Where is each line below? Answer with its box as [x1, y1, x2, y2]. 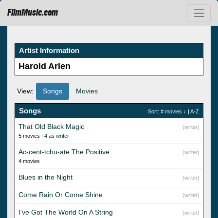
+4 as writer [41, 132, 69, 139]
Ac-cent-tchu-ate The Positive [18, 147, 109, 156]
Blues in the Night [18, 173, 73, 181]
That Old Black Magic [18, 122, 84, 130]
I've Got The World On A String [18, 208, 113, 216]
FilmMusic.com [7, 7, 58, 19]
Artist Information [19, 46, 79, 54]
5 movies [18, 132, 41, 139]
